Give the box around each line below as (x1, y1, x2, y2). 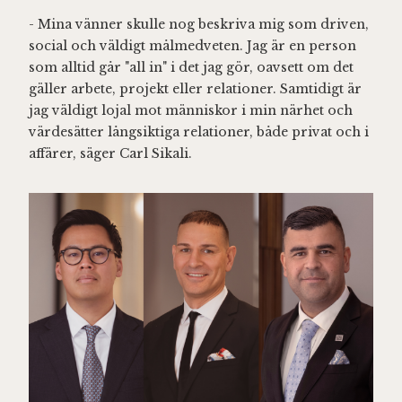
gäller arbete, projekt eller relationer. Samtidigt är (29, 81, 362, 97)
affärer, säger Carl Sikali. (29, 145, 192, 162)
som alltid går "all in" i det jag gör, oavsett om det (29, 59, 354, 75)
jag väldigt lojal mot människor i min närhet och (29, 102, 353, 118)
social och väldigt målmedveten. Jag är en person (29, 38, 356, 54)
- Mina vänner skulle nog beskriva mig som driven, (29, 16, 369, 32)
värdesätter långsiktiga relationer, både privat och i (29, 124, 369, 140)
